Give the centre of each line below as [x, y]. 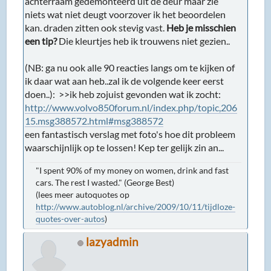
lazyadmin [113, 241]
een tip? [41, 41]
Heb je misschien [201, 27]
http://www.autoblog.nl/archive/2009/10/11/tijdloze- [136, 206]
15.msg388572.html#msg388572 [94, 120]
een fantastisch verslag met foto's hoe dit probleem [130, 134]
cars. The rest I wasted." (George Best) [105, 182]
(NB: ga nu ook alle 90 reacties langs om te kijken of [130, 67]
